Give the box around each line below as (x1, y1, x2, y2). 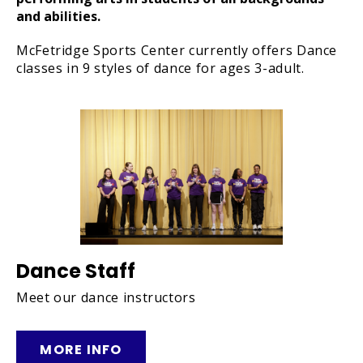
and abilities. (16, 7, 100, 25)
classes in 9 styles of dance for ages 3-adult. (16, 59, 305, 77)
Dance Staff (16, 257, 135, 284)
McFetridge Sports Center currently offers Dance (16, 41, 338, 59)
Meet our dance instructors (16, 288, 196, 306)
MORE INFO (40, 340, 122, 359)
